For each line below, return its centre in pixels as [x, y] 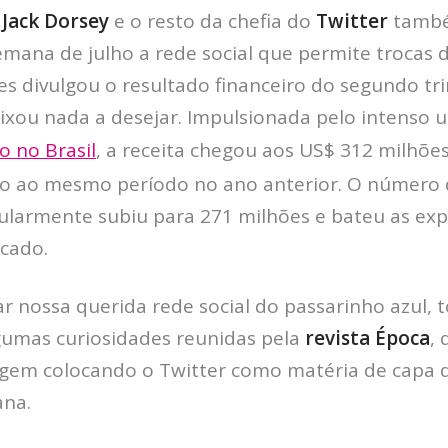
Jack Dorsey [55, 20]
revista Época [365, 337]
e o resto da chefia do [212, 20]
